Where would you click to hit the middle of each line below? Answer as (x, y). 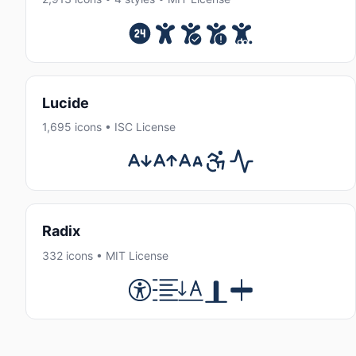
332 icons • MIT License (105, 255)
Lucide (66, 103)
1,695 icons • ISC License (109, 127)
